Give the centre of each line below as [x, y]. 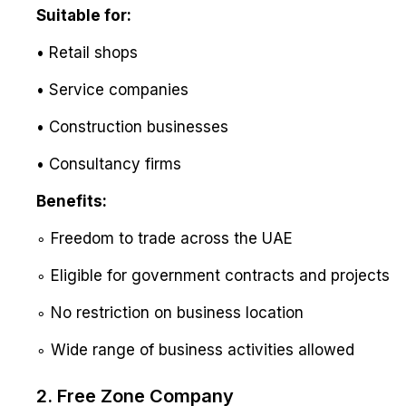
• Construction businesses [132, 127]
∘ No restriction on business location [170, 313]
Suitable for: [84, 16]
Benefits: [72, 202]
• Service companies [112, 90]
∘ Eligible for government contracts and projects [213, 276]
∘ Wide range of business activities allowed [195, 350]
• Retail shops [87, 53]
